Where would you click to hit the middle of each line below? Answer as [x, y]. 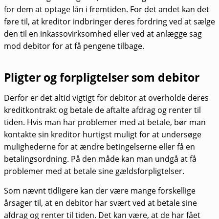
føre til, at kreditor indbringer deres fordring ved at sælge [109, 21]
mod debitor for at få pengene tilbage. [74, 46]
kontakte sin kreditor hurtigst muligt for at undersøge [103, 134]
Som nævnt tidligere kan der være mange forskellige [100, 191]
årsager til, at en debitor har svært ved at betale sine [100, 203]
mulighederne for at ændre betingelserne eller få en [99, 146]
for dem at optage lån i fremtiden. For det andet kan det [107, 9]
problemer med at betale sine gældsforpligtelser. [94, 171]
